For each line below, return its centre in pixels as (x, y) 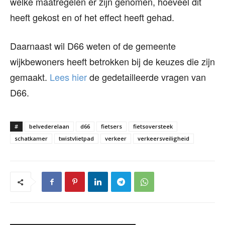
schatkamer (31, 138)
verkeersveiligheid (163, 138)
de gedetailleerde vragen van (146, 77)
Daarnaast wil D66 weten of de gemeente (93, 45)
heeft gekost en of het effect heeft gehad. (92, 17)
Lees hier (68, 77)
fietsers (111, 126)
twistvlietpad (76, 138)
